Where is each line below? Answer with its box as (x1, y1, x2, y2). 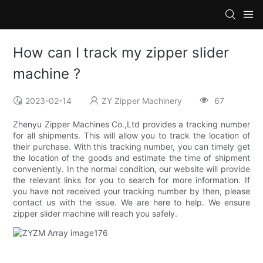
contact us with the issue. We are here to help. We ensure (13, 197, 250, 208)
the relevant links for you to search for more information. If (13, 175, 250, 186)
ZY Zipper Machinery (102, 96, 183, 106)
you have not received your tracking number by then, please (13, 186, 250, 197)
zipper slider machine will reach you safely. (13, 208, 178, 219)
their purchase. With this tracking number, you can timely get (13, 141, 250, 152)
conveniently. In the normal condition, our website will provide (13, 164, 250, 174)
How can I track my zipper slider (13, 44, 230, 62)
